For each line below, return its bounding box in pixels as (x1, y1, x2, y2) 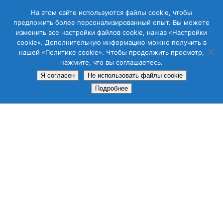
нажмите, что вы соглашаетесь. (60, 58, 163, 66)
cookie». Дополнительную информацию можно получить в (16, 38, 207, 46)
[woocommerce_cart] (37, 58, 106, 66)
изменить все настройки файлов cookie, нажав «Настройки (16, 28, 207, 36)
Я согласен (40, 72, 75, 79)
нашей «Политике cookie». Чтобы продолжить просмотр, (19, 48, 204, 56)
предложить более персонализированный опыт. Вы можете (13, 18, 210, 26)
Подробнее (95, 85, 128, 92)
